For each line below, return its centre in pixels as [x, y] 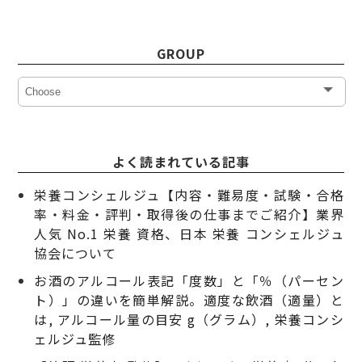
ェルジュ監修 [75, 338]
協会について [76, 253]
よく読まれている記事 [181, 161]
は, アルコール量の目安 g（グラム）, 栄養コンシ [189, 319]
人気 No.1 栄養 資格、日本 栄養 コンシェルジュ [189, 233]
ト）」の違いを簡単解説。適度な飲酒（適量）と [189, 299]
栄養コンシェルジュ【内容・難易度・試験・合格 [189, 194]
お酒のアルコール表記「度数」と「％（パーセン [189, 280]
